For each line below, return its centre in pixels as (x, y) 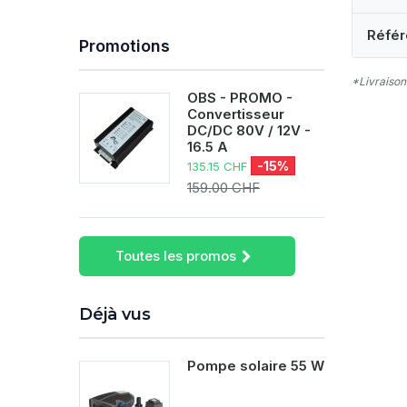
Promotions (124, 46)
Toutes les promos (176, 256)
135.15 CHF (219, 166)
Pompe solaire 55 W (256, 366)
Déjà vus (115, 314)
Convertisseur (236, 114)
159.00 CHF (223, 188)
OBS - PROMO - (240, 98)
